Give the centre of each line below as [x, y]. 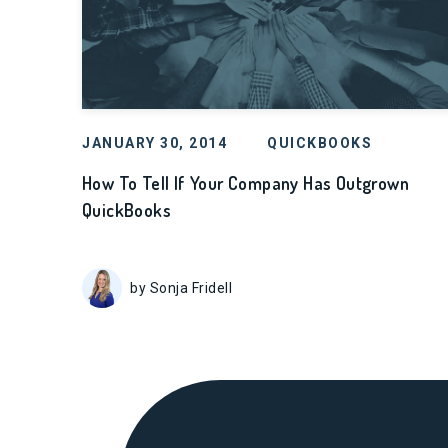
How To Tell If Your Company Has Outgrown [245, 183]
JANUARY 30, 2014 [154, 143]
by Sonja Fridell [181, 287]
